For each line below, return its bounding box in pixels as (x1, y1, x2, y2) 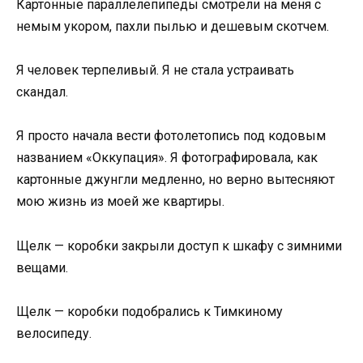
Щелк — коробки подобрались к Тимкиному (16, 303, 283, 319)
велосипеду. (16, 325, 92, 341)
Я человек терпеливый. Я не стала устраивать (16, 62, 294, 79)
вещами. (16, 259, 68, 275)
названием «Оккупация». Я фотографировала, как (16, 150, 318, 166)
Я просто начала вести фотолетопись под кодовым (16, 128, 326, 144)
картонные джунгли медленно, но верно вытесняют (16, 172, 335, 188)
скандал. (16, 84, 68, 100)
